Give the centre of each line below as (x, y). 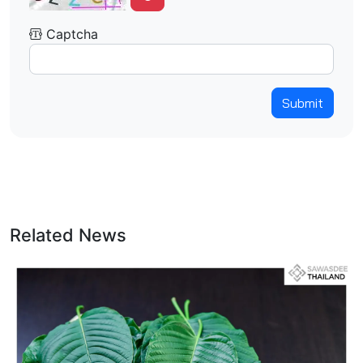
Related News (68, 235)
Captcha (70, 34)
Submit (303, 103)
